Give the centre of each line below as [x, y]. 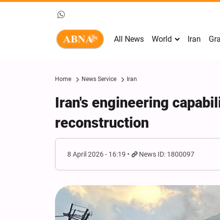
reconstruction [102, 123]
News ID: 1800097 [167, 154]
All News [129, 39]
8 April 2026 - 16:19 [96, 154]
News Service [99, 79]
